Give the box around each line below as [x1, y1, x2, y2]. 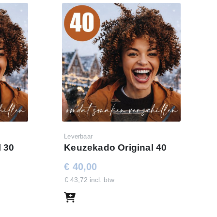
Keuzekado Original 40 [64, 142, 167, 153]
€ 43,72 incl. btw [64, 176, 115, 184]
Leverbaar [64, 133, 93, 140]
